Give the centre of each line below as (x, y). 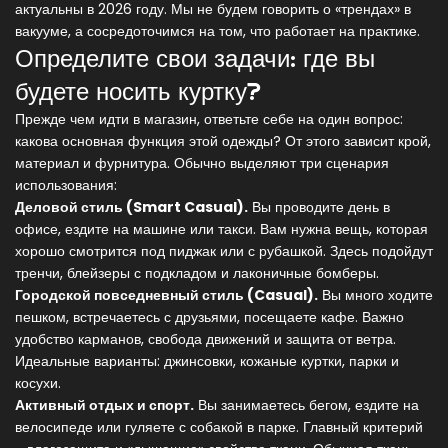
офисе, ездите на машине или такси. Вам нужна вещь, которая (221, 229)
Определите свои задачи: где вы (195, 58)
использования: (66, 185)
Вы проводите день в (319, 207)
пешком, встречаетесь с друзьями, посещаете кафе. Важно (209, 317)
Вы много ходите (375, 295)
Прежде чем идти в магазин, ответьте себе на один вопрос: (209, 119)
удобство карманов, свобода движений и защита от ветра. (205, 339)
